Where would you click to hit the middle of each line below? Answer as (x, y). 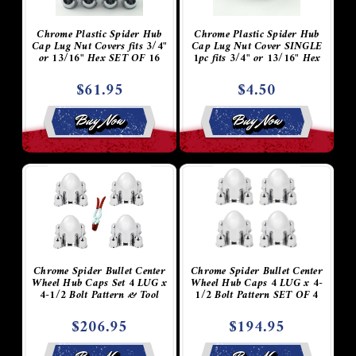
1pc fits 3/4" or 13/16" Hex (257, 58)
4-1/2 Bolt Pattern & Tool (99, 295)
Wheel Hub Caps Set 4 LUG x (99, 283)
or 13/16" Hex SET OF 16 (99, 58)
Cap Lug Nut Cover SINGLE (257, 46)
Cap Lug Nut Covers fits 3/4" (99, 46)
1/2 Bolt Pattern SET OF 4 (257, 295)
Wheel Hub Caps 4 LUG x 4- (257, 283)
